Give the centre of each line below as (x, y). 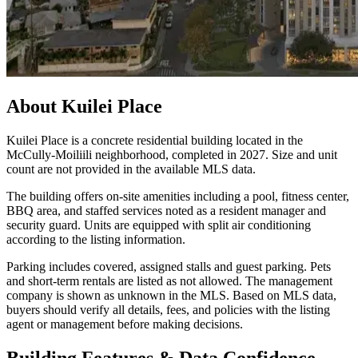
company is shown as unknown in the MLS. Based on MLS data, (171, 296)
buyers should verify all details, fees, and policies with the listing (168, 310)
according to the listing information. (96, 240)
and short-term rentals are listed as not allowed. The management (169, 281)
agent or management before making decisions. (125, 324)
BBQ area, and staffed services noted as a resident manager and (166, 211)
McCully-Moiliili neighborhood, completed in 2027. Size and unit (172, 155)
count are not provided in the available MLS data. (131, 169)
